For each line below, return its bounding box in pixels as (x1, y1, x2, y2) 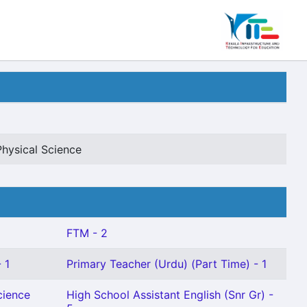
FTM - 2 (66, 226, 108, 240)
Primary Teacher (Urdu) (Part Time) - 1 (66, 257, 267, 271)
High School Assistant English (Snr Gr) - (66, 288, 273, 302)
